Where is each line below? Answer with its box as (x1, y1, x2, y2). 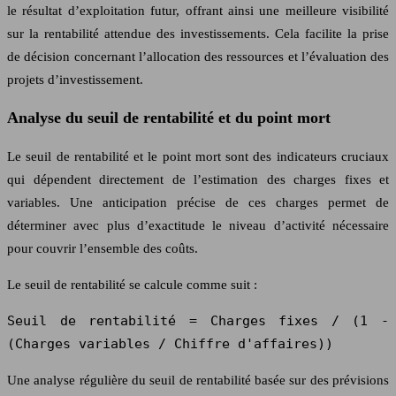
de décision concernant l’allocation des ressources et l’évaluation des (7, 49, 389, 64)
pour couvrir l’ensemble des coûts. (7, 240, 198, 255)
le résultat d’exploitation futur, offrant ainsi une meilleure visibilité (7, 3, 389, 18)
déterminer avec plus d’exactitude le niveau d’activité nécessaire (7, 217, 389, 232)
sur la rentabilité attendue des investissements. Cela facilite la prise (7, 26, 389, 41)
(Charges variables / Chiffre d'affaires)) (7, 335, 333, 352)
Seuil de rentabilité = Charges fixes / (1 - (7, 312, 389, 329)
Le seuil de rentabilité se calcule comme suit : (7, 277, 257, 292)
